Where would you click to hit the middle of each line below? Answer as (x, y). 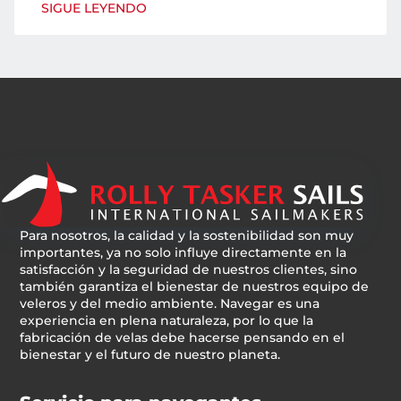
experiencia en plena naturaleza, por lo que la (167, 321)
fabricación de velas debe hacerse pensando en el (183, 338)
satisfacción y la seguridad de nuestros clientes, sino (189, 270)
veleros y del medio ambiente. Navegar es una (170, 304)
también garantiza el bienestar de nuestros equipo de (195, 287)
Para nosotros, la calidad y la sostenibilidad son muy (187, 236)
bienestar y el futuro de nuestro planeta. (150, 355)
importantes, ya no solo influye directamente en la (183, 253)
